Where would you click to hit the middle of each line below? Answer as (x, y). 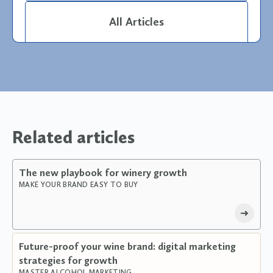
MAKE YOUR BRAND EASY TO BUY (79, 184)
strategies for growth (68, 260)
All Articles (136, 21)
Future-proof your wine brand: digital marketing (127, 246)
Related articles (73, 137)
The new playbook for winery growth (103, 172)
